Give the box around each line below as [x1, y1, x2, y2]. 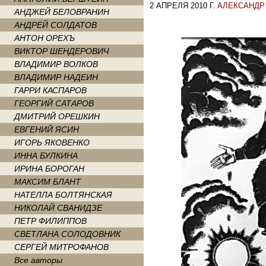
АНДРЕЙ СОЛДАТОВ [14, 20, 97, 30]
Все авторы [14, 255, 62, 265]
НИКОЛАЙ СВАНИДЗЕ [14, 203, 102, 213]
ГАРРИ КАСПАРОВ [14, 85, 87, 95]
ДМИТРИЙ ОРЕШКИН [14, 112, 100, 121]
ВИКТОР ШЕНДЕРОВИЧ [14, 46, 109, 56]
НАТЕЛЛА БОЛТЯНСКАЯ [14, 190, 112, 199]
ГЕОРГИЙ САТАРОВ [14, 99, 94, 108]
